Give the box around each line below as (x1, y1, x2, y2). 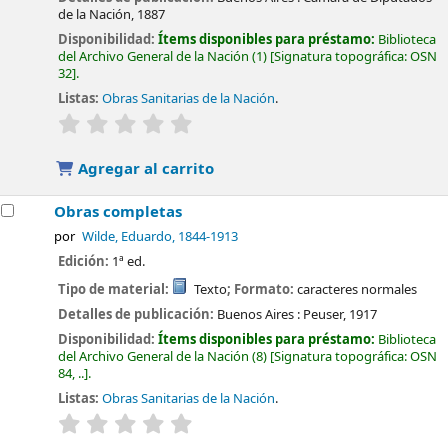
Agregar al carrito (74, 158, 215, 181)
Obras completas (54, 201, 183, 224)
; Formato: (226, 280, 297, 300)
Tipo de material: (58, 280, 173, 300)
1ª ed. (112, 252, 146, 272)
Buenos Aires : (217, 304, 301, 324)
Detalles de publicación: (58, 304, 218, 324)
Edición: (58, 252, 113, 272)
